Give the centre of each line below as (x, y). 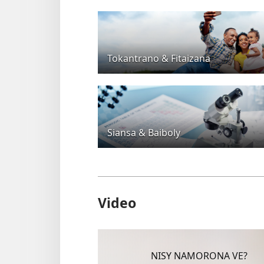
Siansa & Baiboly (144, 132)
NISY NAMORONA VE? (199, 255)
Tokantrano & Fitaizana (159, 58)
